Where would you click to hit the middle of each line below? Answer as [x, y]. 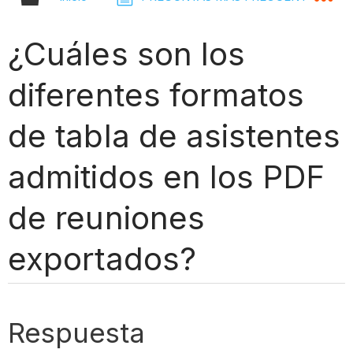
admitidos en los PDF [166, 176]
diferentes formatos [156, 95]
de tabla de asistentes [174, 136]
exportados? [102, 258]
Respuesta [77, 332]
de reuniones [106, 217]
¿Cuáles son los [126, 54]
